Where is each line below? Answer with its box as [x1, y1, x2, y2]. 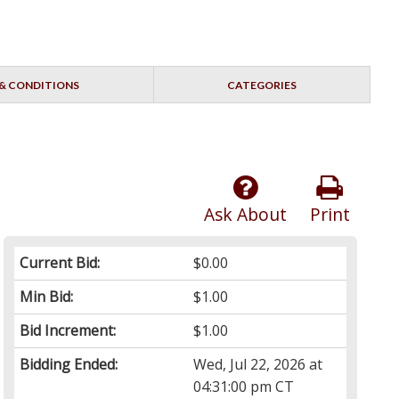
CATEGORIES [226, 78, 297, 93]
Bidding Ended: [20, 354, 118, 375]
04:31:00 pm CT [193, 377, 295, 397]
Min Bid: [20, 287, 74, 307]
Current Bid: [20, 253, 101, 273]
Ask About [203, 202, 287, 227]
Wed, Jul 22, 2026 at [193, 354, 323, 375]
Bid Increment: [20, 321, 117, 341]
